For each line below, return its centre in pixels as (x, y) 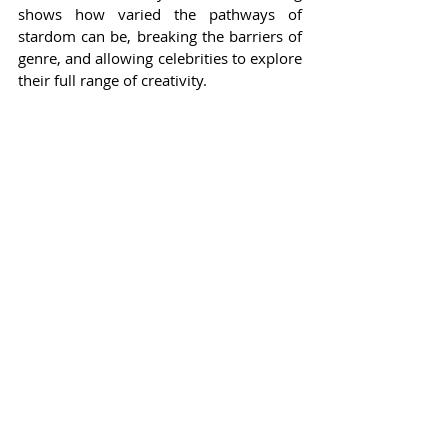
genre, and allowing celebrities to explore (160, 58)
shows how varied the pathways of (160, 14)
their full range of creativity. (112, 80)
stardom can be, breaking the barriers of (160, 36)
